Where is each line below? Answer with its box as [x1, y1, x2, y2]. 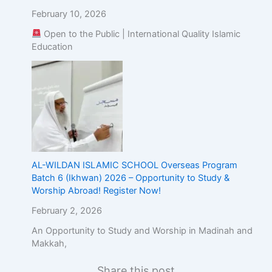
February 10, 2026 [31, 8, 106, 19]
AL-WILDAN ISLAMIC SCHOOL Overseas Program [31, 159, 237, 171]
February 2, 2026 [31, 205, 102, 216]
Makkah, [31, 237, 67, 249]
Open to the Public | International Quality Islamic [41, 28, 241, 39]
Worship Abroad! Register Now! [31, 185, 161, 196]
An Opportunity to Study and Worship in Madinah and [31, 225, 253, 236]
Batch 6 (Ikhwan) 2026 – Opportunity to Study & [31, 172, 229, 183]
